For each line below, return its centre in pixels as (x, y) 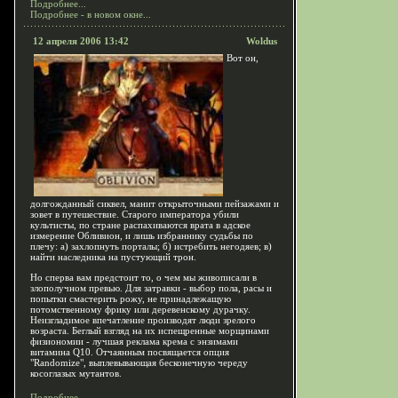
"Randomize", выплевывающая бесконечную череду (139, 362)
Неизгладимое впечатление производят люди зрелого (143, 320)
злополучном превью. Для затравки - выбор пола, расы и (151, 288)
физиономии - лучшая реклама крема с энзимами (134, 341)
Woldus (262, 41)
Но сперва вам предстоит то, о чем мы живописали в (143, 277)
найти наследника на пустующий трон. (113, 257)
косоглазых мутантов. (76, 373)
